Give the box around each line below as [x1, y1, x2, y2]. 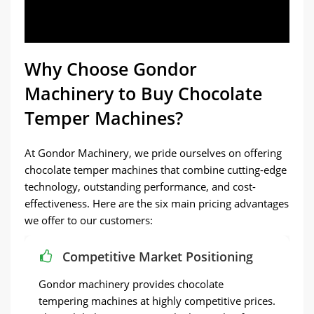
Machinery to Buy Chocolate [25, 81, 262, 105]
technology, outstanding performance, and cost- [25, 179, 256, 193]
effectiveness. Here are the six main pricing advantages [25, 196, 289, 210]
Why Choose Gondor [25, 57, 197, 81]
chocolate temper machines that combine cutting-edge [25, 163, 287, 177]
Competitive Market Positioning [62, 248, 253, 265]
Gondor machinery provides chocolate [39, 277, 224, 291]
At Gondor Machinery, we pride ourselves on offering [25, 146, 282, 160]
